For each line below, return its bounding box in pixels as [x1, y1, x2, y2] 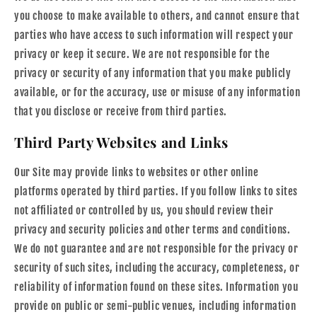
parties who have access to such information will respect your [14, 28, 294, 42]
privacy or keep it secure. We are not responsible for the [14, 47, 270, 62]
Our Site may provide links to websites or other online [14, 166, 259, 180]
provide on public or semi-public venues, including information [14, 299, 296, 313]
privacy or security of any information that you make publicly [14, 67, 292, 81]
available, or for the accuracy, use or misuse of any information [14, 86, 301, 100]
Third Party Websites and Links [14, 132, 229, 151]
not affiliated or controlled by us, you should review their [14, 204, 274, 218]
